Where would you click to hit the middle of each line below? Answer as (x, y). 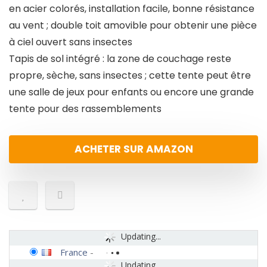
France (74, 252)
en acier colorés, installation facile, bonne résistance (132, 9)
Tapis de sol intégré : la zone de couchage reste (120, 59)
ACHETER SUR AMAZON (133, 149)
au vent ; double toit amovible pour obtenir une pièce (133, 26)
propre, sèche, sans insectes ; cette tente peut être (130, 76)
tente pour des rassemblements (85, 109)
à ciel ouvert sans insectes (71, 42)
